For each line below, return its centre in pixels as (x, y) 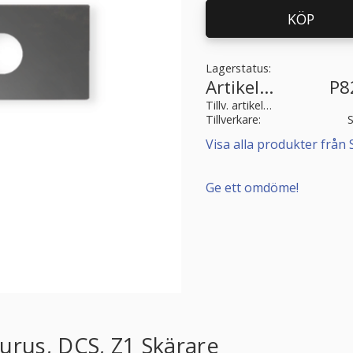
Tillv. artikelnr (267, 106)
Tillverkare (232, 120)
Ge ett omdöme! (252, 187)
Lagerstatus (237, 69)
